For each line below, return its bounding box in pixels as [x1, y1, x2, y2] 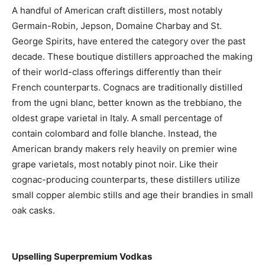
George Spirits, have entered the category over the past [12, 35, 245, 47]
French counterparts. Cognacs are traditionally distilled [12, 82, 243, 93]
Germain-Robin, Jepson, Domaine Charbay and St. [12, 20, 222, 32]
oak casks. [12, 205, 55, 216]
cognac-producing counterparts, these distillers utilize [12, 174, 240, 186]
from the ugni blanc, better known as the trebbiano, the [12, 97, 242, 109]
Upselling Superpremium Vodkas [12, 251, 152, 263]
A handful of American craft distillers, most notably [12, 5, 222, 17]
